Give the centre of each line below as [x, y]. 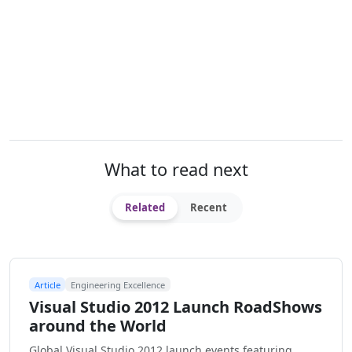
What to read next [176, 170]
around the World [98, 326]
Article [47, 284]
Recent [209, 208]
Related [145, 208]
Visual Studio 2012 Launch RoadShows [176, 307]
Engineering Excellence [118, 284]
